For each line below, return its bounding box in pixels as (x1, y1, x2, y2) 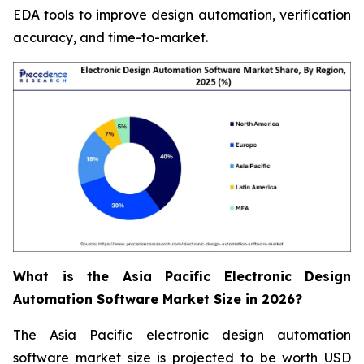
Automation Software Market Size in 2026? (13, 291, 302, 308)
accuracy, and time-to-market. (13, 29, 208, 46)
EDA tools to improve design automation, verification (13, 6, 351, 24)
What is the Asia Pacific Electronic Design (13, 268, 351, 285)
